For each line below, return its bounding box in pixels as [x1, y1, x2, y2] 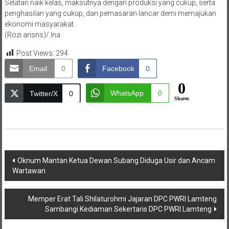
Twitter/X [29, 89, 58, 98]
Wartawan [12, 167, 45, 175]
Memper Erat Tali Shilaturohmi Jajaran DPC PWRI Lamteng [28, 195, 217, 203]
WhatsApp [110, 89, 144, 98]
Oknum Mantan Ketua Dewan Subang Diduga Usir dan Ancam [17, 156, 215, 165]
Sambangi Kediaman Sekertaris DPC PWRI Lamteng [45, 205, 212, 214]
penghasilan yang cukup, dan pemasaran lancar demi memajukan [4, 9, 216, 17]
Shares [174, 96, 189, 102]
